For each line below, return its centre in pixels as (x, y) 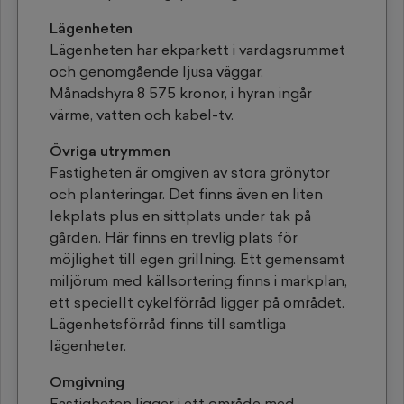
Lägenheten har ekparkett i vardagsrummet (197, 50)
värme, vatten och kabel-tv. (142, 115)
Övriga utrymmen (110, 151)
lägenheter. (90, 345)
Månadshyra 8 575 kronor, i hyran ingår (181, 93)
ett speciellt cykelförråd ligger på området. (197, 302)
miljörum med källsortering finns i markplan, (198, 280)
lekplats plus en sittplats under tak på (180, 216)
